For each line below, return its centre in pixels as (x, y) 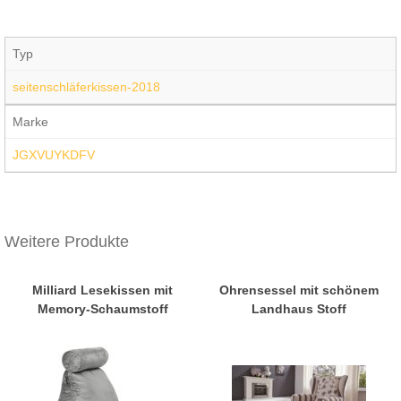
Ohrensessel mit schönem (299, 290)
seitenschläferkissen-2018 (86, 87)
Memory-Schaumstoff (102, 308)
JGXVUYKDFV (54, 155)
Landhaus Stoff (299, 308)
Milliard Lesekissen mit (102, 290)
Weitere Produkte (67, 242)
